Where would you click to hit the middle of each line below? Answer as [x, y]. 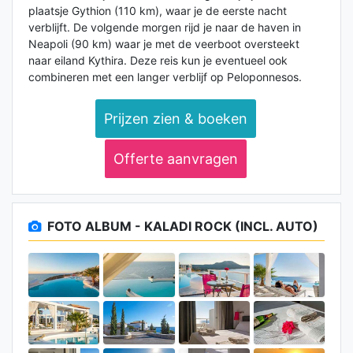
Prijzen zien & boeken [175, 118]
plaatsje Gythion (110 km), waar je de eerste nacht [158, 11]
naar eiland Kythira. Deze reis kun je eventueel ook [158, 61]
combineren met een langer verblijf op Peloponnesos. [165, 77]
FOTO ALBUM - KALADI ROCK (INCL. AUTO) [183, 227]
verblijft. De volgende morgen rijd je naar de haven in [165, 28]
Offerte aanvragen [175, 159]
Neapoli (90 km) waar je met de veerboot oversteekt [164, 44]
